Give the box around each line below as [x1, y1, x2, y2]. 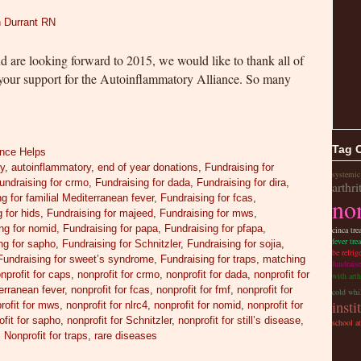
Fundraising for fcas [160, 191, 254, 204]
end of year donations [98, 160, 199, 173]
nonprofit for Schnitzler [67, 313, 172, 326]
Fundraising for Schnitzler [62, 237, 181, 250]
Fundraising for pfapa [164, 222, 263, 234]
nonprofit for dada [166, 268, 248, 280]
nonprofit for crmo [77, 268, 160, 280]
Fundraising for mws [160, 206, 255, 219]
